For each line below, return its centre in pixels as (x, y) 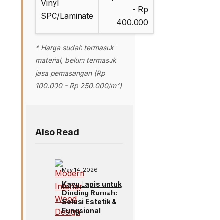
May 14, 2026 (80, 170)
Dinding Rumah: (89, 192)
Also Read (57, 132)
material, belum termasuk (76, 60)
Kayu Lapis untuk (92, 184)
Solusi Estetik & (89, 201)
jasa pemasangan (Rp (70, 73)
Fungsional (81, 210)
